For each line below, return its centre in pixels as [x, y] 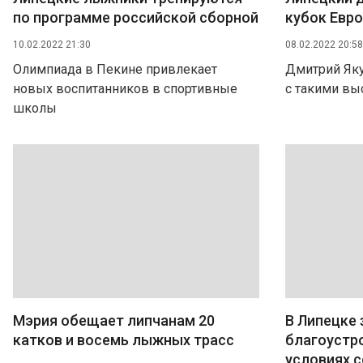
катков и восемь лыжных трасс [124, 340]
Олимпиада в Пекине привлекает [115, 69]
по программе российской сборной [136, 17]
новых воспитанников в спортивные [125, 89]
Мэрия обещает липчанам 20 [114, 320]
